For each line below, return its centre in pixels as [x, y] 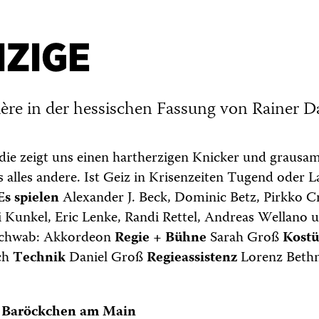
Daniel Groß [106, 258]
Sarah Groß [246, 238]
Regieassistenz [192, 258]
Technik [39, 258]
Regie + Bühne [162, 238]
